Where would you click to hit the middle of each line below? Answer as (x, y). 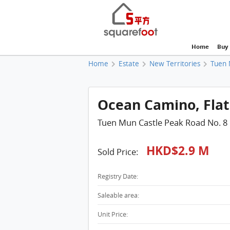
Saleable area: (118, 196)
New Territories (175, 63)
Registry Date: (118, 177)
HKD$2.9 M (178, 150)
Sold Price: (119, 152)
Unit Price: (112, 215)
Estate (129, 63)
